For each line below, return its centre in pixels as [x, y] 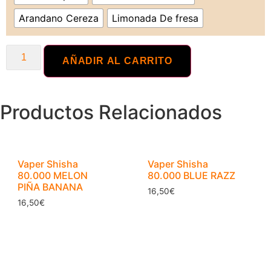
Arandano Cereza [59, 18]
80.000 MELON [53, 175]
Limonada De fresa [155, 18]
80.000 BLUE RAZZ [192, 175]
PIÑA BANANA [51, 187]
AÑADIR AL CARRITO [117, 60]
